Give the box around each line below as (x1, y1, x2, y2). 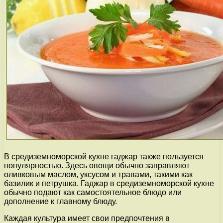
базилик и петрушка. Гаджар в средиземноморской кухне (4, 179, 214, 188)
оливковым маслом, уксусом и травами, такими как (4, 170, 193, 179)
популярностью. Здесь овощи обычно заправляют (4, 161, 190, 170)
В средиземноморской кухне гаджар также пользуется (4, 152, 204, 161)
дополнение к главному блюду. (4, 197, 117, 206)
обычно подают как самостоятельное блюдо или (4, 188, 182, 197)
